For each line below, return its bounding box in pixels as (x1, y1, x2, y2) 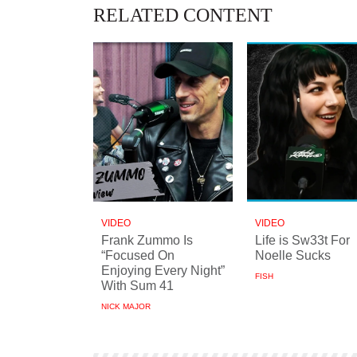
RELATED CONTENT (93, 4, 273, 25)
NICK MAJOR (101, 301, 151, 311)
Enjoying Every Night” (101, 263, 225, 277)
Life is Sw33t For (255, 233, 350, 247)
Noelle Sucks (255, 248, 331, 262)
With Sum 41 (101, 278, 174, 292)
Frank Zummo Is (101, 233, 193, 247)
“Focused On (101, 248, 175, 262)
